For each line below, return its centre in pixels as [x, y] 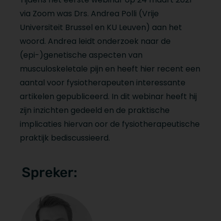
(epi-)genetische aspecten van [81, 55]
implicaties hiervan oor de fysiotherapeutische [110, 124]
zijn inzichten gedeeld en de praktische [95, 110]
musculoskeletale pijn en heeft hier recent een [110, 69]
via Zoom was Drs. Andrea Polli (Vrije [89, 13]
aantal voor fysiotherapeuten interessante [103, 82]
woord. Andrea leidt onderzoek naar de [95, 41]
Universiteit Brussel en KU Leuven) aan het [101, 27]
